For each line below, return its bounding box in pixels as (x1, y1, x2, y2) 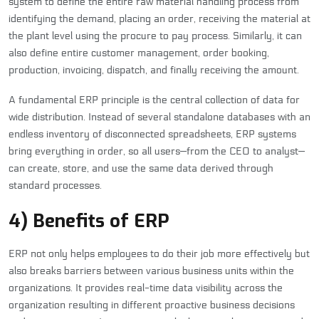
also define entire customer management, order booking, (9, 46, 269, 59)
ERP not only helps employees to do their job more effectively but (9, 247, 310, 260)
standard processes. (9, 179, 102, 192)
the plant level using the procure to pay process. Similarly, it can (9, 29, 302, 42)
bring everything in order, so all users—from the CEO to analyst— (9, 145, 305, 157)
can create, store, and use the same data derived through (9, 162, 273, 174)
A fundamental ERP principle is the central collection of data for (9, 93, 300, 106)
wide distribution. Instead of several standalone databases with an (9, 110, 310, 123)
